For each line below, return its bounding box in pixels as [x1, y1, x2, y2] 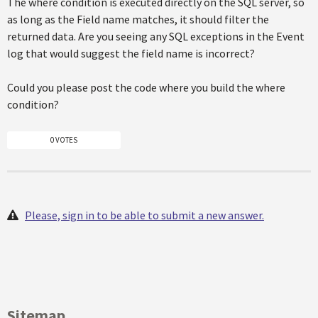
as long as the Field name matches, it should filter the [7, 12, 269, 26]
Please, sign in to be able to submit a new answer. [25, 207, 264, 222]
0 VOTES [50, 134, 77, 145]
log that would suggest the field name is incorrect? [7, 46, 255, 60]
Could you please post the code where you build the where [7, 80, 285, 94]
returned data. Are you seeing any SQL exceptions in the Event [7, 29, 305, 43]
